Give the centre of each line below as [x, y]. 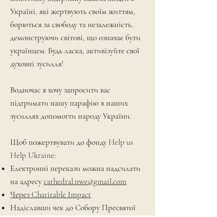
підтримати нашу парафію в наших [69, 103]
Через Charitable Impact [51, 194]
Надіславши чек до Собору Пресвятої [73, 208]
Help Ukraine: [33, 155]
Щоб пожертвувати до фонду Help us [72, 142]
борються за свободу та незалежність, [72, 24]
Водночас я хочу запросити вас [60, 90]
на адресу [27, 181]
